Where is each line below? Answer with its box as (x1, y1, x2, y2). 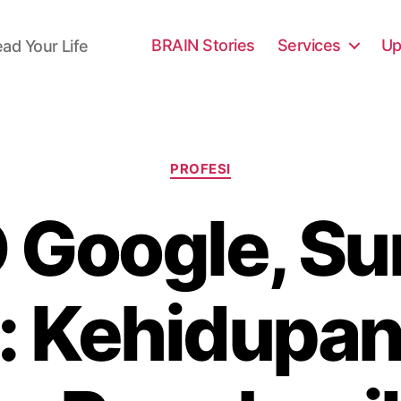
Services (277, 35, 341, 55)
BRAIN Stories (151, 35, 255, 55)
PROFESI (170, 160, 231, 177)
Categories (200, 151, 280, 170)
